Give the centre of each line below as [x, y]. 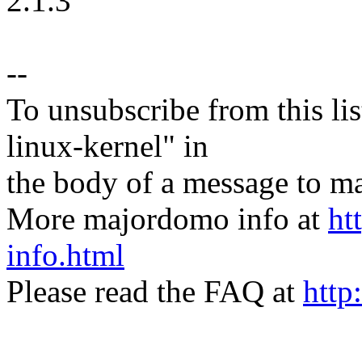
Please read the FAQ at [155, 292]
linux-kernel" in [107, 146]
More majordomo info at [167, 219]
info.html [65, 255]
